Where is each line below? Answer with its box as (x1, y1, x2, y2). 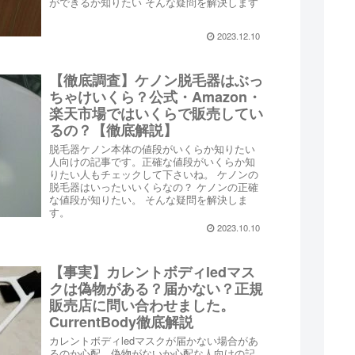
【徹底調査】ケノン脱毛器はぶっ (49, 70, 264, 91)
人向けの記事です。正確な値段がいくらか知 (49, 154, 256, 170)
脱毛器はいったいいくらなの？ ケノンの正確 (49, 179, 259, 195)
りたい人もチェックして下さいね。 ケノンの (49, 166, 259, 182)
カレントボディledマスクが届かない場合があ (49, 332, 259, 348)
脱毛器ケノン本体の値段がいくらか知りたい (49, 141, 256, 157)
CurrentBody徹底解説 (49, 311, 194, 332)
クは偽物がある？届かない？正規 (49, 277, 264, 299)
